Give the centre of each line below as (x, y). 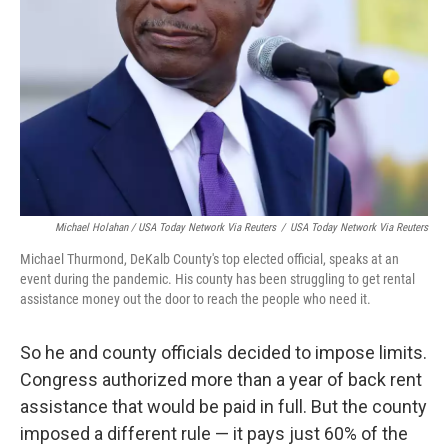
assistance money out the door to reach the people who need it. (195, 298)
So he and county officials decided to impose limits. (223, 352)
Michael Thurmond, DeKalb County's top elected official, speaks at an (209, 258)
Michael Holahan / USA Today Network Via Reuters (165, 227)
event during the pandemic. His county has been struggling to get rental (217, 278)
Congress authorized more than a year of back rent (221, 379)
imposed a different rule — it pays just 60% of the (214, 433)
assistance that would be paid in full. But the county (223, 406)
